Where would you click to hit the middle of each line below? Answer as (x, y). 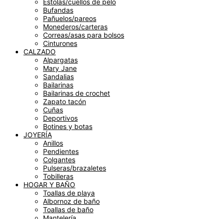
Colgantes (59, 159)
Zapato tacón (65, 101)
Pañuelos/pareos (70, 18)
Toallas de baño (68, 209)
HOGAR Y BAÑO (49, 184)
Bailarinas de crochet (77, 93)
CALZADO (40, 51)
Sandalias (58, 76)
